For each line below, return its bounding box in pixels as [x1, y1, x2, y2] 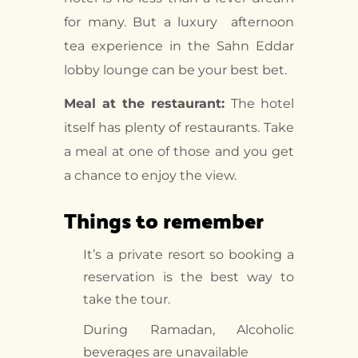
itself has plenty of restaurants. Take [64, 120, 294, 136]
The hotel [231, 96, 294, 112]
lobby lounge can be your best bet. [64, 62, 287, 78]
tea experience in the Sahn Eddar [64, 38, 294, 54]
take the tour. [83, 292, 170, 308]
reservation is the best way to [83, 269, 294, 285]
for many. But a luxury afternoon [64, 14, 294, 30]
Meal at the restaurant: [64, 96, 231, 112]
